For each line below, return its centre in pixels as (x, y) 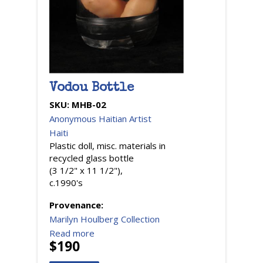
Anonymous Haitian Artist (100, 119)
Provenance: (77, 205)
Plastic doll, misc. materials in (107, 146)
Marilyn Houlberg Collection (104, 219)
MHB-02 (89, 105)
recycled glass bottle (92, 158)
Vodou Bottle (92, 89)
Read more (72, 233)
